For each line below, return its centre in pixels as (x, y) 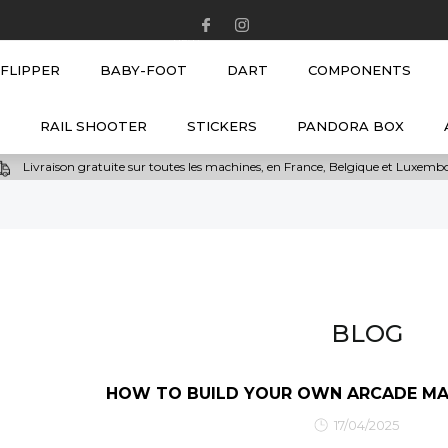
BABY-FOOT (143, 70)
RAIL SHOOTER (93, 126)
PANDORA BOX (350, 126)
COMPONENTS (359, 70)
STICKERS (221, 126)
